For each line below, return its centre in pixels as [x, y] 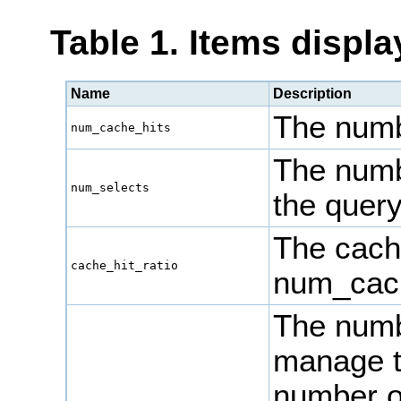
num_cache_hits [121, 128]
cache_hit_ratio [125, 266]
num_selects [111, 188]
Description [313, 94]
